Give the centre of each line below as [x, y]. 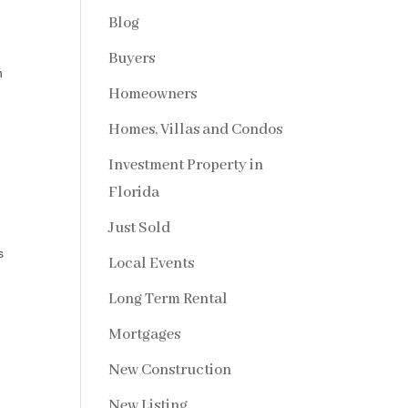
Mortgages [145, 334]
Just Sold [140, 228]
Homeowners [153, 94]
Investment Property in [186, 165]
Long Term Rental [168, 299]
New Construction [170, 370]
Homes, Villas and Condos [196, 129]
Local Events [152, 263]
